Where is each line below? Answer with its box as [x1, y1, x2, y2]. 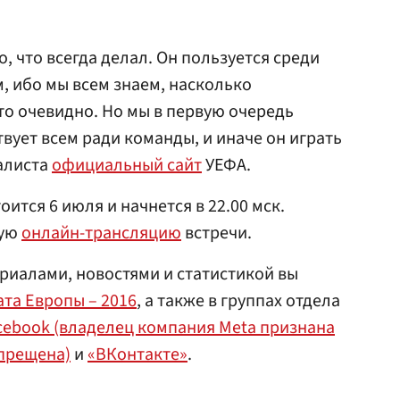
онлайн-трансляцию [21, 221, 181, 246]
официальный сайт [52, 153, 202, 178]
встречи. [181, 221, 252, 246]
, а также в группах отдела [137, 288, 340, 313]
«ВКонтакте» [87, 342, 187, 367]
